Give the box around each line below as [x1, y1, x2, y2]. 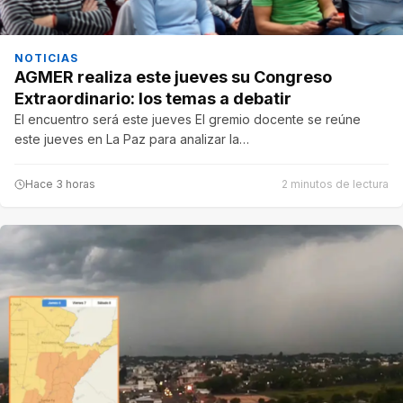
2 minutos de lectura [282, 177, 389, 192]
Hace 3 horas [25, 177, 95, 192]
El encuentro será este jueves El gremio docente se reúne [14, 112, 361, 128]
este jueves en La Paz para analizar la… [14, 131, 249, 148]
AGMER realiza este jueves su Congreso [14, 67, 332, 87]
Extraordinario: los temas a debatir [14, 89, 291, 109]
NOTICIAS [14, 51, 78, 66]
